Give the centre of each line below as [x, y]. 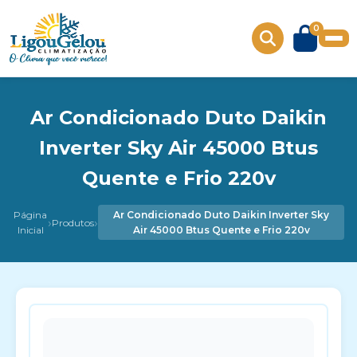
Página [31, 215]
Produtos [73, 222]
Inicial [30, 230]
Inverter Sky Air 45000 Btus [178, 148]
